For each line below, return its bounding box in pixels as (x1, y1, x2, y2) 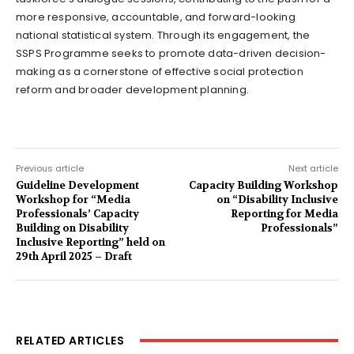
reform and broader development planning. (16, 81, 249, 97)
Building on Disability (16, 220, 129, 235)
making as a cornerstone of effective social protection (16, 63, 303, 79)
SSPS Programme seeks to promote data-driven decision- (16, 45, 326, 61)
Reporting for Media (230, 206, 338, 220)
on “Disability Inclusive (216, 192, 338, 206)
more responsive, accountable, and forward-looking (16, 9, 296, 24)
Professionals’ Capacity (16, 206, 139, 220)
